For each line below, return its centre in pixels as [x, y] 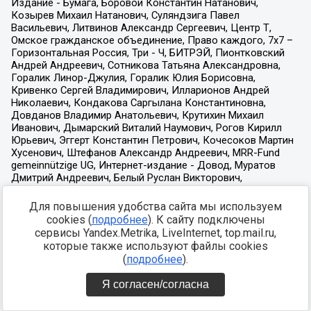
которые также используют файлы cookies [155, 246]
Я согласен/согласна [155, 284]
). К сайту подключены [206, 220]
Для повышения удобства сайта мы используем [155, 207]
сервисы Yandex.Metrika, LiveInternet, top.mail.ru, [155, 233]
